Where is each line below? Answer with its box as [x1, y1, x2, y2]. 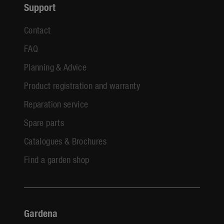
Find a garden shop [24, 152, 89, 165]
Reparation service [24, 97, 88, 110]
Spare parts [24, 115, 64, 128]
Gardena [24, 205, 57, 219]
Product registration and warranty [24, 78, 140, 91]
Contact [24, 23, 51, 36]
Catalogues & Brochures [24, 134, 106, 147]
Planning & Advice [24, 60, 87, 73]
